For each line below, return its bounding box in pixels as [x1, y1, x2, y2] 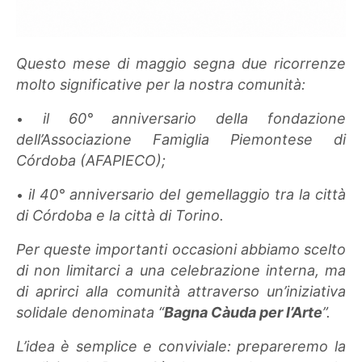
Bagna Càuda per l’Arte [164, 303, 323, 321]
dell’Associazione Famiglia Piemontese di [16, 130, 346, 148]
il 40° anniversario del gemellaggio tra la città [28, 185, 346, 203]
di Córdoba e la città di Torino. [16, 206, 225, 224]
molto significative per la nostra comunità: [16, 75, 306, 93]
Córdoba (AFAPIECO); [16, 151, 166, 169]
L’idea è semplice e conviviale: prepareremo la [16, 337, 346, 355]
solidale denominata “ [16, 303, 165, 321]
